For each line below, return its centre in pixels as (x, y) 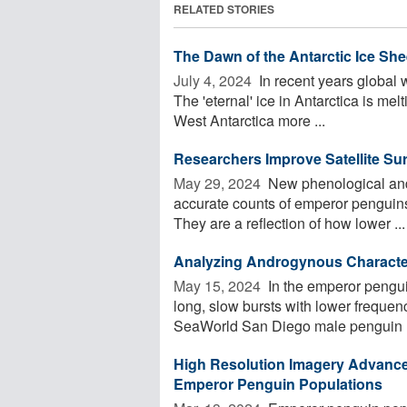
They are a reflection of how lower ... (289, 223)
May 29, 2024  (219, 183)
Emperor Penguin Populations (278, 383)
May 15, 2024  (219, 285)
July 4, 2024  (214, 80)
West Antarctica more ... (249, 120)
